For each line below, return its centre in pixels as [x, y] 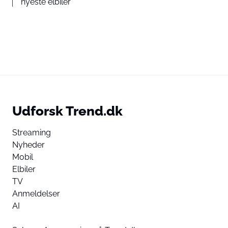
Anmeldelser [36, 193]
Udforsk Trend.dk [67, 110]
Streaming [32, 132]
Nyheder [28, 145]
